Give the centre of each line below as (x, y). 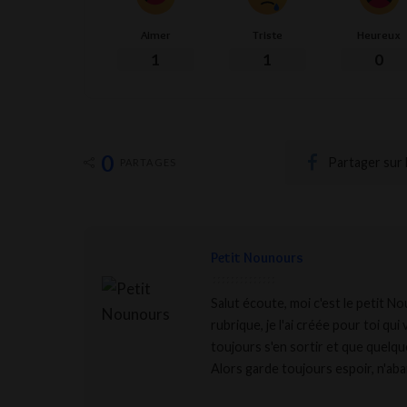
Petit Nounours (257, 258)
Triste (267, 35)
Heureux (379, 35)
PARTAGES (148, 163)
